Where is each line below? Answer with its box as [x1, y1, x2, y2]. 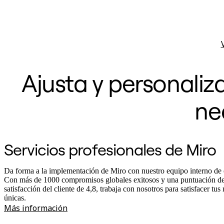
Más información [4, 202, 67, 214]
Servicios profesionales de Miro [4, 139, 216, 160]
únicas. [4, 193, 26, 202]
